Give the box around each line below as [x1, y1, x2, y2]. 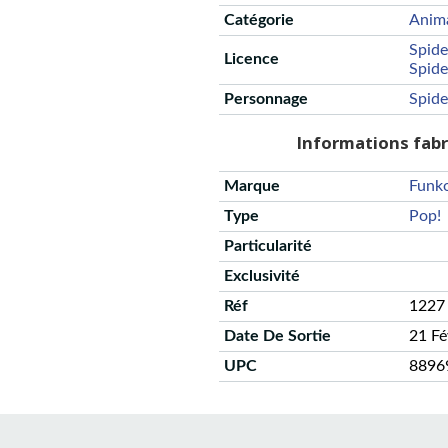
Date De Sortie [224, 328, 331, 345]
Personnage [224, 90, 308, 107]
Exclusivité [224, 268, 300, 285]
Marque [224, 178, 280, 195]
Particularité [224, 238, 312, 255]
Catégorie [224, 11, 294, 28]
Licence [224, 50, 279, 67]
